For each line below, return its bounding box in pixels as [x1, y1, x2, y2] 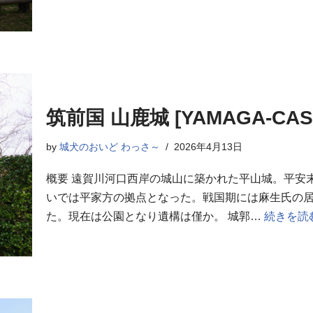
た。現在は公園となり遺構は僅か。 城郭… [46, 210, 264, 222]
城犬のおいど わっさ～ [59, 140, 160, 152]
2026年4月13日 [174, 140, 242, 152]
